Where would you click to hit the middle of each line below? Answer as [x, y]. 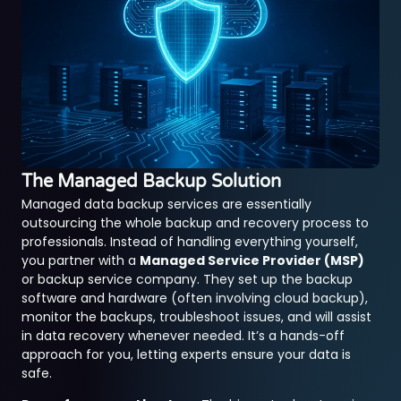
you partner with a [81, 260]
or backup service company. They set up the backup [188, 279]
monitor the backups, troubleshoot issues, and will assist [197, 316]
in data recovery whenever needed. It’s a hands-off [183, 335]
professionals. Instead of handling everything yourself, [190, 241]
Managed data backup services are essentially [167, 204]
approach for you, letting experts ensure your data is [187, 354]
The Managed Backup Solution [152, 181]
